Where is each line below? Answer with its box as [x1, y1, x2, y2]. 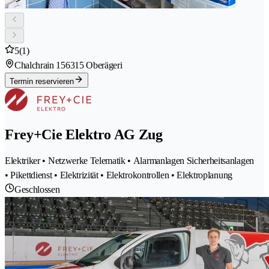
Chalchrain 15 [14, 60, 65, 71]
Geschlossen [14, 184, 60, 195]
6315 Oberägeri [65, 60, 122, 71]
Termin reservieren [10, 77, 74, 86]
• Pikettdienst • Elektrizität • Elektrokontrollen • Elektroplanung [5, 169, 232, 180]
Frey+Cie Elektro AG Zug [5, 127, 163, 143]
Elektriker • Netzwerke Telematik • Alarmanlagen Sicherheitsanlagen [5, 155, 254, 166]
